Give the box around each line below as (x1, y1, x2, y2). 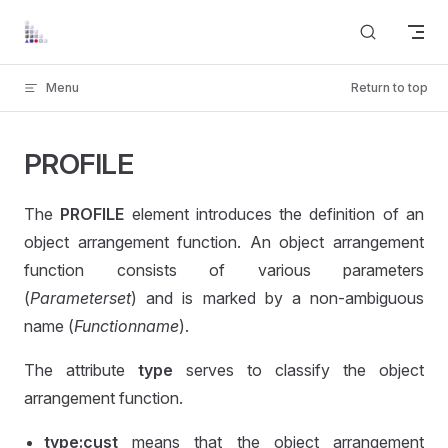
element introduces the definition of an (124, 204, 425, 224)
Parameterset (30, 288, 131, 308)
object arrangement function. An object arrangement (24, 232, 424, 252)
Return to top (351, 80, 428, 95)
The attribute (24, 360, 138, 380)
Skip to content (24, 20, 117, 35)
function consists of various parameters (24, 260, 424, 280)
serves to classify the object (173, 360, 424, 380)
